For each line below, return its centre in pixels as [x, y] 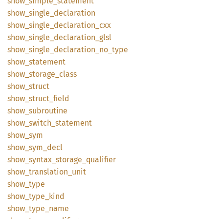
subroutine [48, 111]
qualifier [101, 160]
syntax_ [42, 160]
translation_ [50, 172]
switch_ [42, 123]
